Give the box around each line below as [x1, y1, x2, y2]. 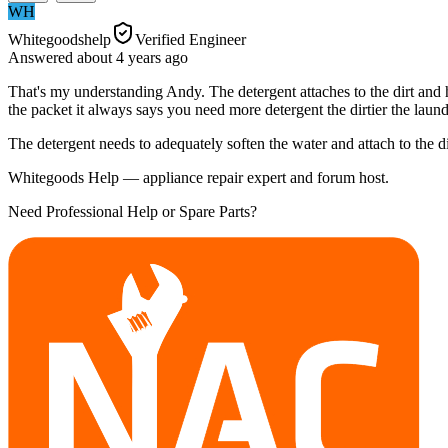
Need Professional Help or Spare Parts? [8, 202, 257, 220]
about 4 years [77, 48, 161, 66]
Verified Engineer [135, 30, 246, 48]
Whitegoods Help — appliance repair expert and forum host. [8, 168, 389, 186]
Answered [8, 48, 77, 66]
